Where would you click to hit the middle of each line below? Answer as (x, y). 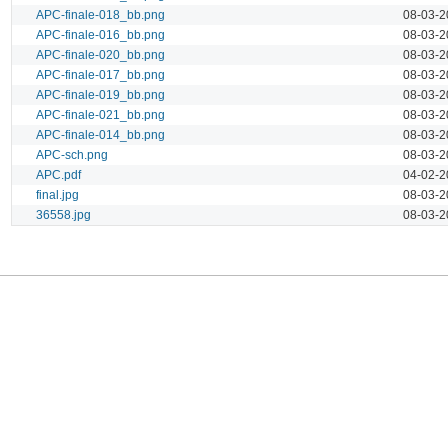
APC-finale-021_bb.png (100, 114)
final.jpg (57, 194)
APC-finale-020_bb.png (100, 54)
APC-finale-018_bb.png (100, 14)
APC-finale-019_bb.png (100, 94)
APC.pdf (58, 174)
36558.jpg (63, 214)
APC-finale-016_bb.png (100, 34)
